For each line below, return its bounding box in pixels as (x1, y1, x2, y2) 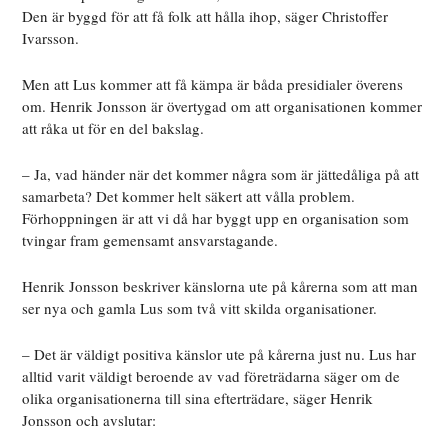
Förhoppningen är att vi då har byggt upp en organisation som (22, 208, 410, 229)
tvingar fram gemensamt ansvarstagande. (22, 230, 279, 251)
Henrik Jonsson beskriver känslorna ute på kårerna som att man (22, 276, 419, 297)
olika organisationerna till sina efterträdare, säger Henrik (22, 388, 374, 409)
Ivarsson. (22, 28, 80, 49)
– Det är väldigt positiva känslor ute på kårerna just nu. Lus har (22, 344, 417, 365)
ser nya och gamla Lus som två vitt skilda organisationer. (22, 298, 378, 319)
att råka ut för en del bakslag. (22, 118, 205, 139)
